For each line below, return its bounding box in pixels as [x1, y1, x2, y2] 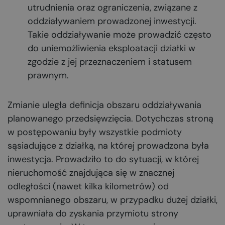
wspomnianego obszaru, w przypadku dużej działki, [8, 194, 217, 206]
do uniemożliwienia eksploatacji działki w [28, 42, 195, 54]
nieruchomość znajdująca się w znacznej [8, 167, 174, 179]
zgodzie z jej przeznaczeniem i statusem [28, 56, 192, 68]
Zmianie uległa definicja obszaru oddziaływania [8, 99, 201, 111]
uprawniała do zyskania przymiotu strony [8, 207, 178, 219]
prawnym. [28, 69, 69, 81]
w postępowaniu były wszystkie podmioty [8, 126, 182, 138]
